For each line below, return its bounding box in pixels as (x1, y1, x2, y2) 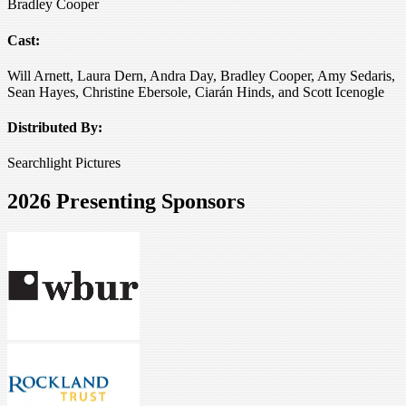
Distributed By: (7, 120, 102, 136)
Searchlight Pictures (7, 155, 121, 171)
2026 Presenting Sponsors (7, 189, 245, 214)
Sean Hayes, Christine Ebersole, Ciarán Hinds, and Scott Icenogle (7, 83, 384, 100)
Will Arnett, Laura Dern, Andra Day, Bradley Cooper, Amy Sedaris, (7, 67, 395, 83)
